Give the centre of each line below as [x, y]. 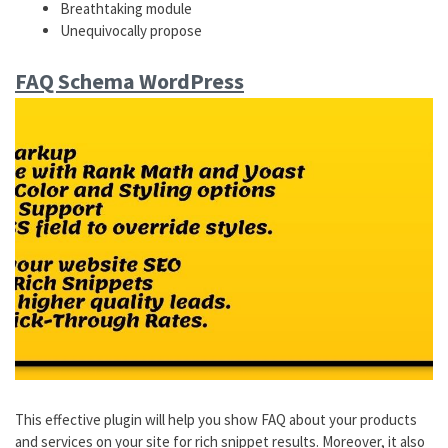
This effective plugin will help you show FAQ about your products [216, 419]
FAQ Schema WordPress [129, 80]
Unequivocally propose [131, 31]
